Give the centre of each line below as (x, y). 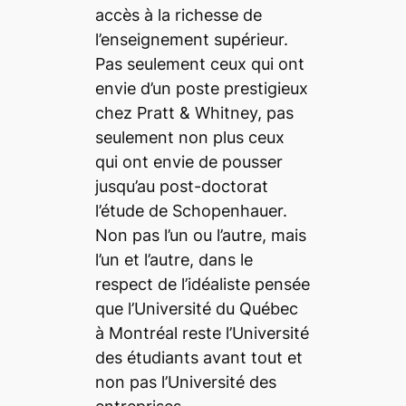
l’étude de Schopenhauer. (191, 210)
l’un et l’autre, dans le (174, 259)
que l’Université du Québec (196, 308)
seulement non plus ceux (189, 137)
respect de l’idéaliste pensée (202, 284)
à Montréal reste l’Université (202, 333)
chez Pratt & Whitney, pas (194, 112)
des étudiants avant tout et (198, 357)
